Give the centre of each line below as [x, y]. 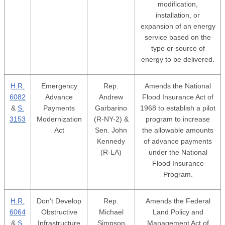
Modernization [59, 119]
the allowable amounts [178, 130]
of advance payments [178, 141]
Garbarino [111, 108]
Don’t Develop [59, 201]
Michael [111, 212]
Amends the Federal [178, 201]
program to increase [178, 119]
